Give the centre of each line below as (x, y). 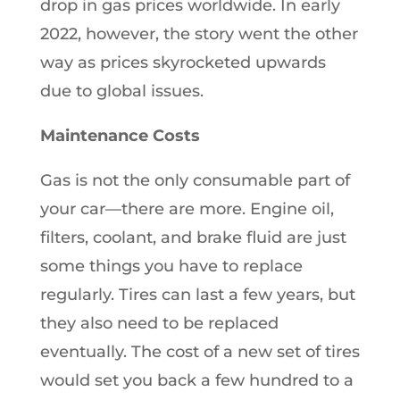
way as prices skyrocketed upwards (183, 62)
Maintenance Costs (120, 135)
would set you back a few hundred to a (196, 380)
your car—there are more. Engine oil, (187, 208)
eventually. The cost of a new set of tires (200, 351)
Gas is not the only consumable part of (195, 180)
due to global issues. (121, 91)
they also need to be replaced (159, 323)
